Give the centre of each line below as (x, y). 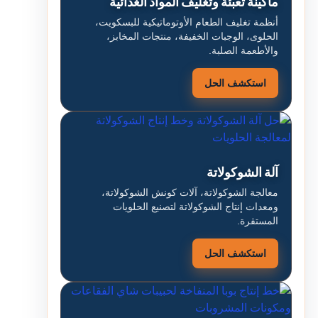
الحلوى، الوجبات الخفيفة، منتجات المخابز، (192, 36)
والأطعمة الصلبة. (243, 50)
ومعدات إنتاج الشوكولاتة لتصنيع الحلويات (196, 207)
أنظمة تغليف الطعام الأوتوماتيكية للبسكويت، (187, 22)
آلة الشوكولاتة (242, 172)
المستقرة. (258, 221)
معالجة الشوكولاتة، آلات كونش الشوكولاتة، (190, 192)
